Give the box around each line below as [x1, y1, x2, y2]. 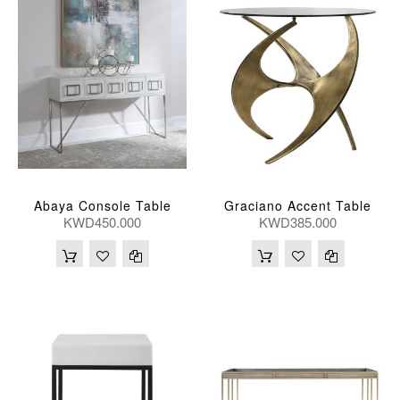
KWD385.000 [259, 212, 337, 232]
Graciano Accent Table [224, 196, 371, 215]
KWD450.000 [63, 212, 141, 232]
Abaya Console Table [33, 196, 171, 215]
